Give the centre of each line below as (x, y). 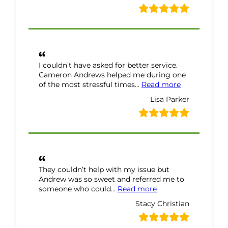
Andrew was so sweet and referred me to (111, 179)
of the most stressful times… (90, 84)
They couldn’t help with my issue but (104, 169)
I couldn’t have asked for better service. (108, 65)
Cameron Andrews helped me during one (112, 75)
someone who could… (78, 189)
